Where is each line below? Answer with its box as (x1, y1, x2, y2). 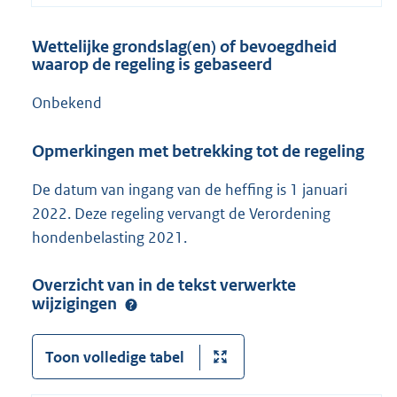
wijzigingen (32, 293, 121, 315)
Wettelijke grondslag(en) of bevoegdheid (32, 35, 337, 57)
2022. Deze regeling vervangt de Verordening (32, 203, 331, 223)
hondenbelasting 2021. (32, 227, 187, 247)
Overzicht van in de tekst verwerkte (32, 275, 296, 296)
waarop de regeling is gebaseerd (32, 53, 272, 74)
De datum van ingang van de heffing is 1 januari (32, 179, 347, 199)
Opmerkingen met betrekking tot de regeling (32, 140, 364, 161)
